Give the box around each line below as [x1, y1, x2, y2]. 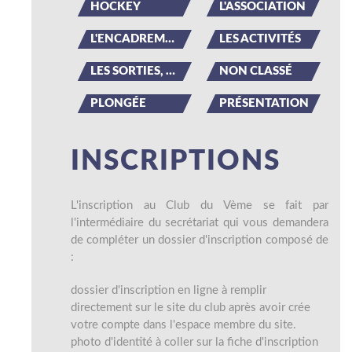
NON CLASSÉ [219, 65, 292, 77]
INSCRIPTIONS [71, 148, 280, 175]
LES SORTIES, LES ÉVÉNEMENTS [90, 65, 166, 77]
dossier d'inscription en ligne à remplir [71, 284, 266, 296]
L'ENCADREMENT [90, 33, 165, 45]
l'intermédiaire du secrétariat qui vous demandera [71, 217, 328, 229]
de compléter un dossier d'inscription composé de [71, 234, 328, 246]
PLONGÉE [90, 97, 146, 109]
